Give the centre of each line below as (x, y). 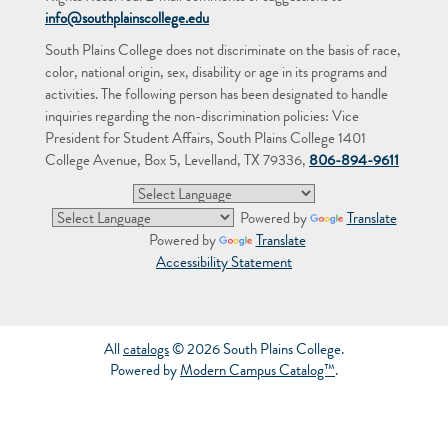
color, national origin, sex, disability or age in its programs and (216, 74)
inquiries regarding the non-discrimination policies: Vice (202, 118)
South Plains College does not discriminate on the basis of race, (223, 52)
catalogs (146, 351)
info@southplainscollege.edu (127, 20)
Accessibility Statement (224, 264)
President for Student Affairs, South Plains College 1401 (205, 140)
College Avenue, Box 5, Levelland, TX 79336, (177, 162)
